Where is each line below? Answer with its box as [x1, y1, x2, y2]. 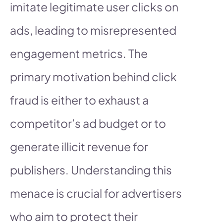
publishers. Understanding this [10, 162, 172, 177]
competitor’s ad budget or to [10, 115, 166, 130]
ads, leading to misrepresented [10, 22, 176, 37]
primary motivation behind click [10, 69, 177, 84]
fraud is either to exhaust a [10, 92, 149, 107]
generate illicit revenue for [10, 139, 148, 154]
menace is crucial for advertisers [10, 185, 182, 200]
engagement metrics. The [10, 46, 148, 60]
